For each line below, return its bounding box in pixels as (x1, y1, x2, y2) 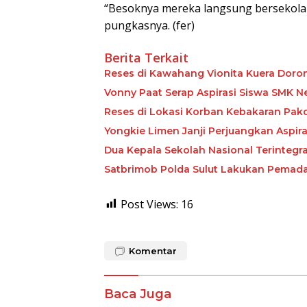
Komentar (129, 245, 177, 256)
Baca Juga (104, 286, 171, 302)
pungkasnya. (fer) (104, 17, 195, 33)
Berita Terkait (104, 49, 188, 66)
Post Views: (121, 196, 178, 212)
